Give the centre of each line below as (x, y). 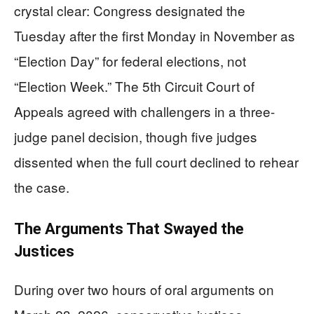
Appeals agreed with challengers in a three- (144, 111)
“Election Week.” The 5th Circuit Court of (134, 86)
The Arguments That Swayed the (129, 229)
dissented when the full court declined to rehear (156, 162)
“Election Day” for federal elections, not (130, 61)
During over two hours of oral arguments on (144, 289)
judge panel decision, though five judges (136, 136)
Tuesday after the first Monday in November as (155, 35)
